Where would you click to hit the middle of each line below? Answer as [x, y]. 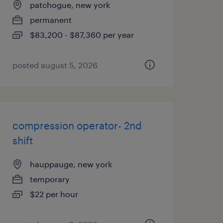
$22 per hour [54, 194]
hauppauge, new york [71, 164]
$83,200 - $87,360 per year [82, 35]
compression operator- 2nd [77, 125]
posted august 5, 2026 [55, 65]
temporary [50, 179]
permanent [51, 20]
